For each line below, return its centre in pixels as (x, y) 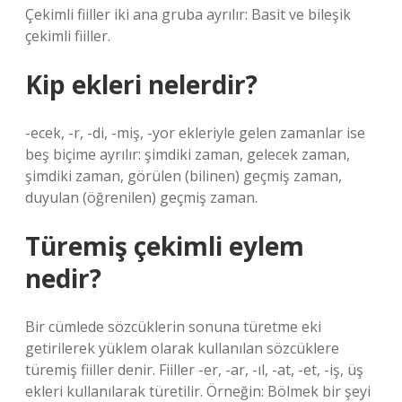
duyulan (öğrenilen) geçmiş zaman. (141, 197)
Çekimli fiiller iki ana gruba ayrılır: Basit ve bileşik (188, 14)
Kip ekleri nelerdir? (141, 84)
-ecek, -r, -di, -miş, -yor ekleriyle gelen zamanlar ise (195, 133)
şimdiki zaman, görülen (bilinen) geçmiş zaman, (184, 176)
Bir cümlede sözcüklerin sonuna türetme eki (173, 327)
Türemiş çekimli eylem (165, 246)
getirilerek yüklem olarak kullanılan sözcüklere (182, 348)
